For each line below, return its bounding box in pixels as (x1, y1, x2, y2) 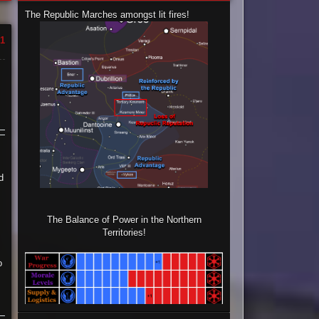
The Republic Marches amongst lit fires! (25, 9, 190, 20)
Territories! (102, 226, 146, 238)
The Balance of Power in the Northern (46, 214, 202, 225)
